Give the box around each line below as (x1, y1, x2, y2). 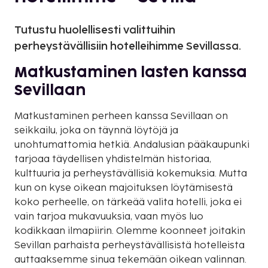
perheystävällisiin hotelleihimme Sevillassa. (14, 39, 241, 53)
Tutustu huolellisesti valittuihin (14, 23, 175, 36)
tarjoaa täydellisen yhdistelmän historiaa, (14, 153, 211, 165)
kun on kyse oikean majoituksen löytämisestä (14, 182, 233, 194)
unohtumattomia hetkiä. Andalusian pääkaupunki (14, 139, 249, 151)
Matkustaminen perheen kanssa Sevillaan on (14, 110, 228, 122)
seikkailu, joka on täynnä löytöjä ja (14, 124, 178, 136)
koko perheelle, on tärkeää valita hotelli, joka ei (14, 196, 242, 208)
